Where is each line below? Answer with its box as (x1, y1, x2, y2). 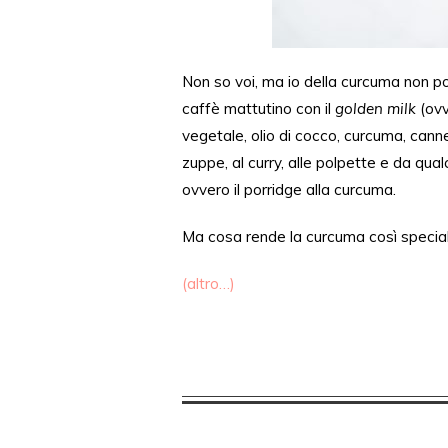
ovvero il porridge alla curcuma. (182, 180, 396, 199)
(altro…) (182, 274, 235, 293)
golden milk (335, 99, 416, 118)
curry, (244, 153, 288, 172)
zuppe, (182, 153, 232, 172)
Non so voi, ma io (182, 72, 304, 91)
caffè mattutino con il (182, 99, 335, 118)
